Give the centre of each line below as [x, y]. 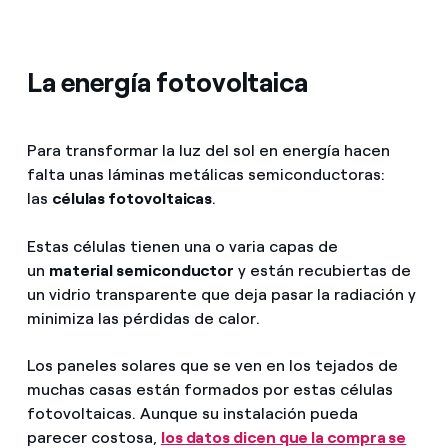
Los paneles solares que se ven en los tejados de [212, 365]
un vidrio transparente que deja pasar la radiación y [221, 294]
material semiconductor [141, 270]
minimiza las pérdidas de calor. [143, 318]
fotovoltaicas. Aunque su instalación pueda [192, 413]
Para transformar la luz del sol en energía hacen [208, 151]
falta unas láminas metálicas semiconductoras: [205, 175]
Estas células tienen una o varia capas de [182, 246]
